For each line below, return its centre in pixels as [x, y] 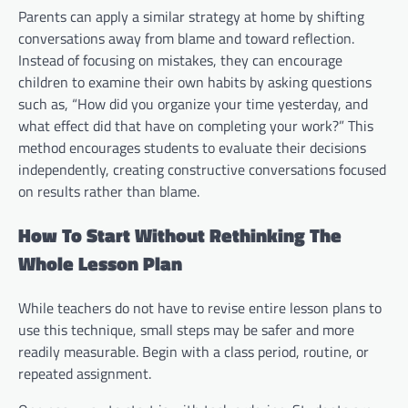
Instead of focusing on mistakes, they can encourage [180, 61]
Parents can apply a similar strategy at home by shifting [191, 17]
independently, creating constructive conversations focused [202, 170]
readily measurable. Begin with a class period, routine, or [194, 351]
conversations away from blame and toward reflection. [186, 39]
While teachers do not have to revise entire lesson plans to [200, 307]
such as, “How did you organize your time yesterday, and [193, 104]
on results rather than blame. [109, 192]
